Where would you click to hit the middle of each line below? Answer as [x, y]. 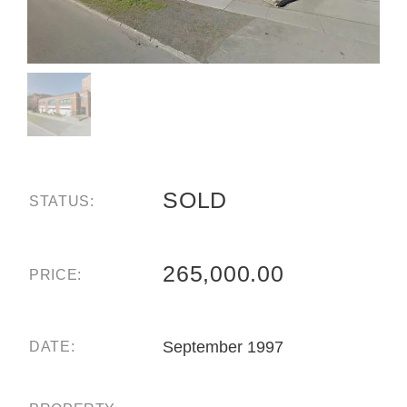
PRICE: [55, 274]
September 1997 [223, 347]
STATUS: [62, 201]
